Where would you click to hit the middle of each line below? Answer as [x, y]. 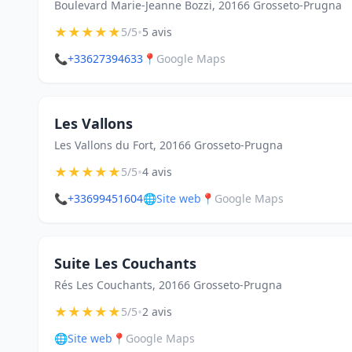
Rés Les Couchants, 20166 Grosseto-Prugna [168, 285]
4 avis [157, 172]
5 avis [157, 32]
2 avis [157, 312]
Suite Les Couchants [125, 263]
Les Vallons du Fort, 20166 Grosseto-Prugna [169, 145]
